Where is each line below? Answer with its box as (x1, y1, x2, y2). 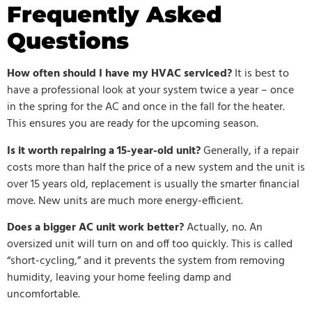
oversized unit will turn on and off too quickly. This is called (7, 235, 292, 254)
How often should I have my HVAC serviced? (7, 65, 232, 84)
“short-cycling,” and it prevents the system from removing (7, 252, 285, 271)
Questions (7, 27, 129, 55)
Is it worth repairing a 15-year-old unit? (7, 141, 201, 160)
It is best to (232, 65, 289, 84)
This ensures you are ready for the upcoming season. (7, 115, 258, 134)
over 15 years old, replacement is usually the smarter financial (7, 175, 299, 194)
